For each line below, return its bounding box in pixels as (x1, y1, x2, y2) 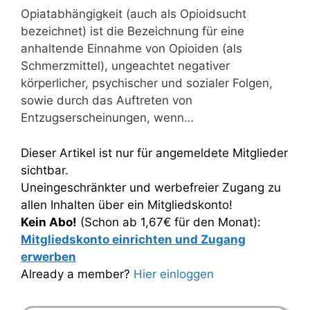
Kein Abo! (21, 215, 77, 229)
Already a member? (21, 266, 134, 281)
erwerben (21, 249, 76, 264)
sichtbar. (21, 163, 69, 177)
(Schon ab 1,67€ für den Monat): (77, 215, 261, 229)
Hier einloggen (134, 266, 214, 281)
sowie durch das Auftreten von (21, 93, 192, 107)
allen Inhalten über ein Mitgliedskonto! (21, 197, 232, 212)
